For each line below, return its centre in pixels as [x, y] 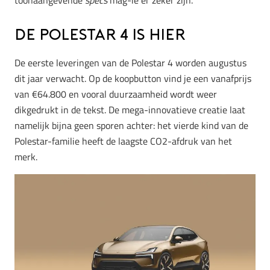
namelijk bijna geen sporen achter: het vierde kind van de [131, 125]
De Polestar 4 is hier [100, 36]
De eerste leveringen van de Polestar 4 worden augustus [130, 62]
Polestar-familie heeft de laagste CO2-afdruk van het [123, 141]
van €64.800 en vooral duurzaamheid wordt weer [116, 94]
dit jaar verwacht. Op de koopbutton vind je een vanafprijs [133, 78]
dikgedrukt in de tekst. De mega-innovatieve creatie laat [130, 109]
